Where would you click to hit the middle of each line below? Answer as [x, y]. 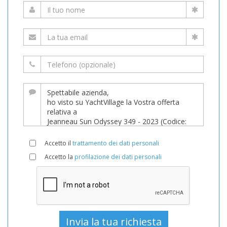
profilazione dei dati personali [118, 157]
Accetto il [59, 143]
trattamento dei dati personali [116, 143]
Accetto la [60, 157]
